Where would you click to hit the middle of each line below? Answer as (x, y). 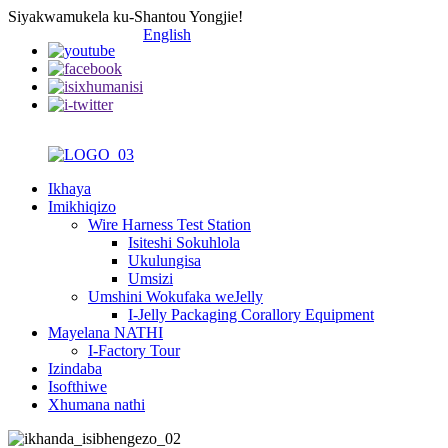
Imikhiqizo (82, 206)
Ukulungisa (164, 260)
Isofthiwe (77, 386)
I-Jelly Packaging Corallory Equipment (251, 314)
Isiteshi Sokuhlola (184, 242)
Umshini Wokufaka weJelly (175, 296)
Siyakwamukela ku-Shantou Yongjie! (125, 16)
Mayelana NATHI (105, 332)
